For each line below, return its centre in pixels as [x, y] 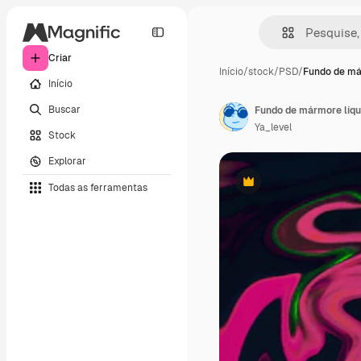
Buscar [64, 109]
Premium [268, 187]
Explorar [67, 161]
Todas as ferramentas [98, 187]
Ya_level [273, 127]
